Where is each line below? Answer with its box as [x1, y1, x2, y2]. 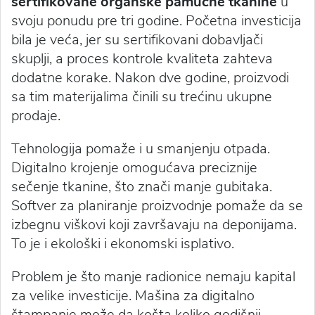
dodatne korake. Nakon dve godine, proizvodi [11, 68, 289, 87]
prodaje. [11, 106, 60, 125]
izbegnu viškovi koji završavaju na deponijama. [11, 215, 297, 234]
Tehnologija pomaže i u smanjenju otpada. [11, 139, 270, 158]
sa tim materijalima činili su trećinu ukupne [11, 87, 272, 106]
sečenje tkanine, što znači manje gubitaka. [11, 177, 272, 196]
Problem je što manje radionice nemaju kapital [11, 267, 295, 286]
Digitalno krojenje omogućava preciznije [11, 158, 257, 177]
